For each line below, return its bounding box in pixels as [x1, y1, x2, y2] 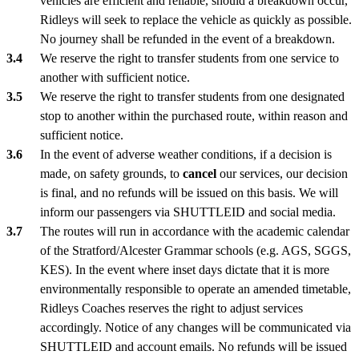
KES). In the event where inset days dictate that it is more [40, 262, 329, 276]
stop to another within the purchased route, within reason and [40, 108, 348, 123]
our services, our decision [216, 166, 348, 180]
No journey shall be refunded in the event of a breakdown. [40, 31, 335, 46]
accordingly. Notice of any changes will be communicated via [40, 320, 351, 334]
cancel [183, 166, 216, 180]
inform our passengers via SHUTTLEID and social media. [40, 204, 336, 219]
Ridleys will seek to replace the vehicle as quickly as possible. [40, 12, 352, 26]
